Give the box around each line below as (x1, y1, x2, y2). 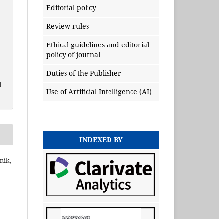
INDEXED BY (79, 135, 123, 145)
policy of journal (46, 50, 100, 60)
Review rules (46, 22, 89, 31)
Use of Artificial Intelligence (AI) (46, 87, 152, 97)
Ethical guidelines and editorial (46, 40, 149, 50)
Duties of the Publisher (46, 68, 121, 78)
